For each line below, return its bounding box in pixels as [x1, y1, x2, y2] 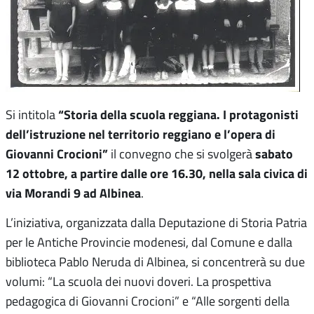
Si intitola [6, 106, 58, 123]
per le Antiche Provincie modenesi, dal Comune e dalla [6, 233, 292, 251]
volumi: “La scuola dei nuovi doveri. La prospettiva [6, 273, 271, 290]
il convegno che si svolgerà [108, 145, 255, 163]
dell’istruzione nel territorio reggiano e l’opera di [6, 125, 275, 144]
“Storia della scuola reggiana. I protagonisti [58, 105, 299, 124]
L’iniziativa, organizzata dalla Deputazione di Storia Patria [6, 214, 307, 231]
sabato [255, 144, 293, 163]
